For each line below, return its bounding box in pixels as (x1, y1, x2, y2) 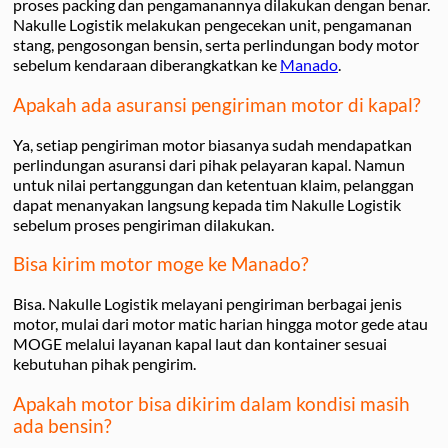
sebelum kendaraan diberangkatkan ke (13, 55, 280, 75)
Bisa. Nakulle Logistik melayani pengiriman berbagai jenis (13, 293, 402, 313)
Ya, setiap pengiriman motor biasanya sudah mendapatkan (13, 134, 412, 154)
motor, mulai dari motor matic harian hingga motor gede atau (13, 313, 428, 333)
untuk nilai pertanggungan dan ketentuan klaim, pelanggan (13, 174, 414, 194)
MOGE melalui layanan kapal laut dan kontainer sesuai (13, 333, 387, 353)
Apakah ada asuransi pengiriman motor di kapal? (13, 93, 421, 116)
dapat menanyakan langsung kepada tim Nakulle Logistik (13, 194, 401, 214)
